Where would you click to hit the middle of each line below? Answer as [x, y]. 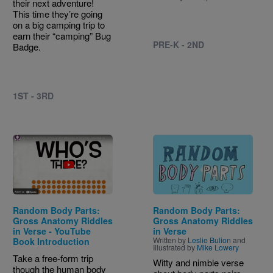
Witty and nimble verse [198, 262]
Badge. [27, 47]
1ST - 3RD [33, 96]
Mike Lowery [218, 247]
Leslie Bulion [209, 239]
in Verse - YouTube [52, 231]
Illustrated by [175, 247]
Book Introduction [51, 241]
